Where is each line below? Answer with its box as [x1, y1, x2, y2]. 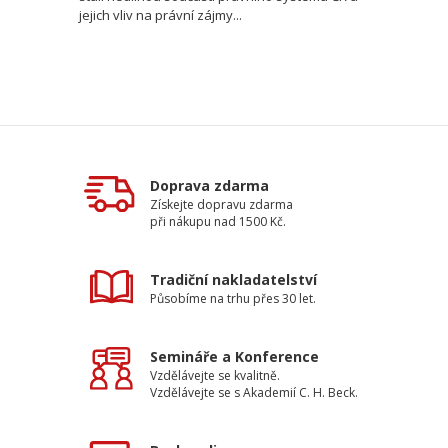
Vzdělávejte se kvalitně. [150, 367, 280, 384]
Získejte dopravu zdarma [150, 196, 293, 213]
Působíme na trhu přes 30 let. [150, 290, 316, 307]
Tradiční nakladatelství [150, 270, 317, 289]
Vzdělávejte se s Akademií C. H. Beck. [150, 384, 358, 401]
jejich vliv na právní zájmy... [79, 6, 242, 24]
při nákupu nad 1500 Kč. [150, 213, 286, 230]
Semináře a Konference [150, 347, 319, 366]
